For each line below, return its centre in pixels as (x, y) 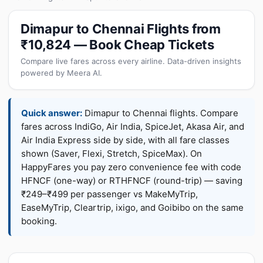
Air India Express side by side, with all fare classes (125, 140)
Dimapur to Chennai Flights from (121, 29)
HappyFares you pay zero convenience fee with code (131, 167)
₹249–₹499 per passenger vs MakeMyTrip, (109, 194)
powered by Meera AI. (61, 73)
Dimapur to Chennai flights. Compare (160, 113)
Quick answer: (52, 113)
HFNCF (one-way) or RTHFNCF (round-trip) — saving (132, 181)
